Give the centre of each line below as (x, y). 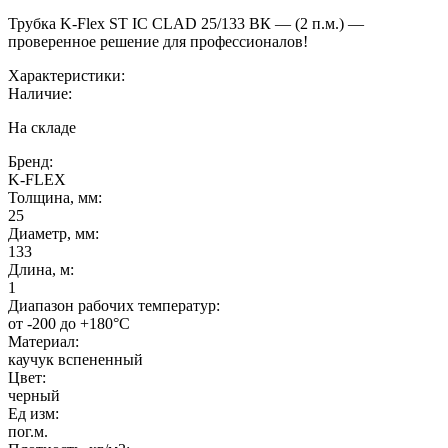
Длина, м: (41, 269)
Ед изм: (33, 413)
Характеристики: (66, 75)
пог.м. (28, 431)
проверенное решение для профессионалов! (158, 41)
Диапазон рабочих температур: (114, 305)
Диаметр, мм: (53, 233)
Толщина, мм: (55, 197)
